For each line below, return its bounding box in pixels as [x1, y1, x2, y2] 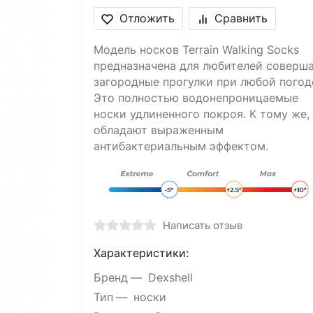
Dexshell [147, 270, 193, 284]
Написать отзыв [162, 219, 242, 232]
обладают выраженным [93, 124, 224, 138]
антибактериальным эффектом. [93, 140, 268, 154]
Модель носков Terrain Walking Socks [93, 43, 299, 57]
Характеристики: [93, 246, 189, 260]
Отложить [119, 11, 175, 25]
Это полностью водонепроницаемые [93, 92, 298, 105]
